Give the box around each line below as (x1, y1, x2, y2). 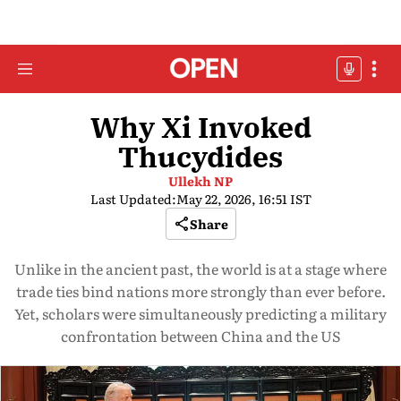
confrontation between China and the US (60, 325, 341, 346)
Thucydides (118, 138, 283, 175)
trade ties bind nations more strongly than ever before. (15, 280, 386, 302)
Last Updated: (90, 190, 176, 208)
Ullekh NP (168, 172, 233, 190)
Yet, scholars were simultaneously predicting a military (14, 303, 387, 324)
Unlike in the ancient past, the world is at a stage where (14, 258, 387, 279)
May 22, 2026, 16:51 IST (175, 190, 311, 208)
